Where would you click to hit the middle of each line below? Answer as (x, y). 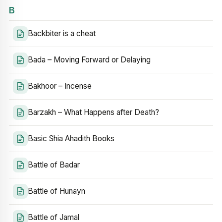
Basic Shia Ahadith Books (71, 139)
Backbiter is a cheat (62, 33)
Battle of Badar (54, 165)
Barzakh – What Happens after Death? (93, 112)
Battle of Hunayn (56, 191)
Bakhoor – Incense (60, 86)
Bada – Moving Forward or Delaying (89, 60)
